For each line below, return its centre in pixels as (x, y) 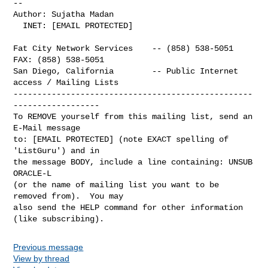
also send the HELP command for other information (128, 207)
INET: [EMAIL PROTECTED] (18, 25)
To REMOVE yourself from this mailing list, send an (133, 116)
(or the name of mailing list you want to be (116, 185)
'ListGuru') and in (57, 150)
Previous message (48, 247)
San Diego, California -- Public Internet (126, 71)
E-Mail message (47, 128)
